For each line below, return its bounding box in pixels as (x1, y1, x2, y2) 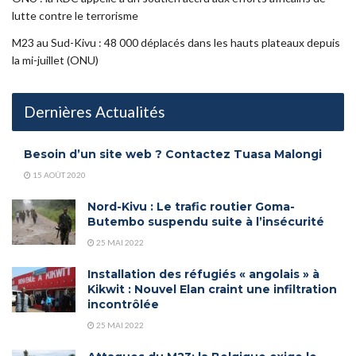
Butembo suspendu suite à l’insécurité (87, 215, 324, 229)
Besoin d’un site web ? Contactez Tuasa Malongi (24, 147, 322, 161)
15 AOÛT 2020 (31, 170, 86, 180)
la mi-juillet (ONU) (12, 53, 99, 67)
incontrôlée (87, 297, 159, 311)
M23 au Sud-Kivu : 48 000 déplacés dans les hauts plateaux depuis (12, 36, 340, 49)
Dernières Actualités (24, 103, 165, 121)
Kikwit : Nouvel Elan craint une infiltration (87, 282, 337, 296)
